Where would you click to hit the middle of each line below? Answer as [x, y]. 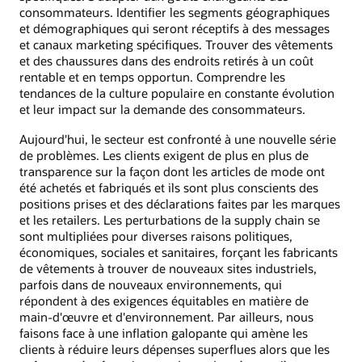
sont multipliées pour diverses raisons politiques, [156, 236]
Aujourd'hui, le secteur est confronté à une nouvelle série [178, 139]
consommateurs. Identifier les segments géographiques [175, 13]
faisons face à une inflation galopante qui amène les [164, 333]
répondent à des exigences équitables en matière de [164, 300]
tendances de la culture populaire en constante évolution [177, 93]
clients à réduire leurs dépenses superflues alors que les [175, 349]
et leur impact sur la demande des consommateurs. [162, 109]
